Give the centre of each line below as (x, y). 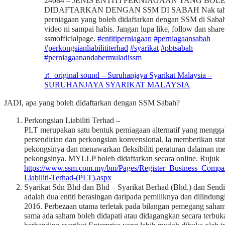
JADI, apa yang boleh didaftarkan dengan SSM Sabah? (92, 103)
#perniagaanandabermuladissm (93, 58)
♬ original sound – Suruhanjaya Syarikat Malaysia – (128, 76)
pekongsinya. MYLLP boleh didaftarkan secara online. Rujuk (122, 158)
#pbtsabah (177, 48)
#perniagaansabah (182, 39)
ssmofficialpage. (71, 39)
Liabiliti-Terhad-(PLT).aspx (68, 178)
